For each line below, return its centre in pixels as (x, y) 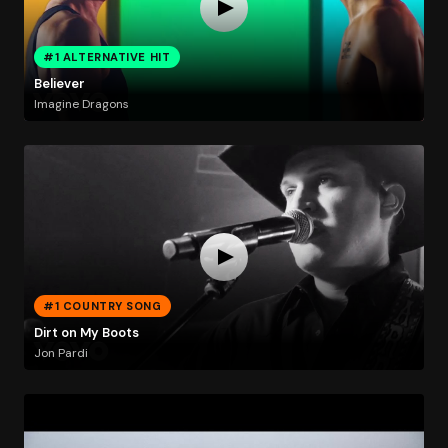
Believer (59, 84)
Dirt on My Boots (86, 333)
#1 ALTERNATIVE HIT (107, 56)
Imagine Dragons (81, 103)
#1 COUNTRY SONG (102, 305)
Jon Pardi (60, 352)
